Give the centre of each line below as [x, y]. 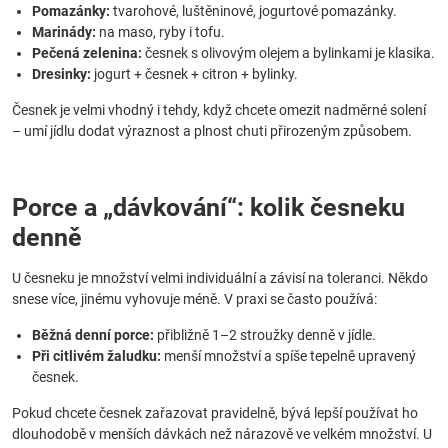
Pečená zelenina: [87, 53]
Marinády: [64, 32]
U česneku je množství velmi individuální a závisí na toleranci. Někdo [220, 278]
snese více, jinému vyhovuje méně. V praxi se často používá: [194, 299]
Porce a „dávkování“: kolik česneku [208, 207]
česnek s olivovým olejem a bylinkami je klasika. [288, 53]
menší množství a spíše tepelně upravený [288, 356]
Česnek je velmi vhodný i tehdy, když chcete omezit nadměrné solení [219, 110]
